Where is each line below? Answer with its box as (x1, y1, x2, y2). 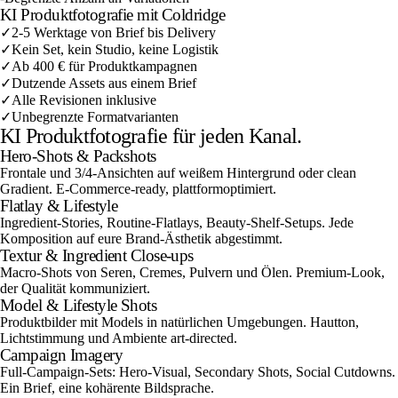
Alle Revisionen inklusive (12, 92, 156, 107)
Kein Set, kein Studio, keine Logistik (12, 42, 219, 57)
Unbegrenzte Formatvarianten (12, 109, 179, 124)
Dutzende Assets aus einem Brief (12, 76, 196, 91)
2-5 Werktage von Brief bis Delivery (12, 25, 216, 40)
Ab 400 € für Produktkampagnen (12, 59, 197, 74)
